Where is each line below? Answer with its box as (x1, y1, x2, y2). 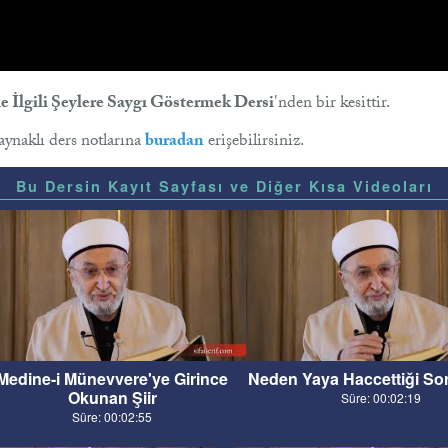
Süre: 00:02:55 (72, 408, 152, 426)
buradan (145, 128, 204, 157)
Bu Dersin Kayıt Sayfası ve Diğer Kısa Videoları (15, 176, 433, 196)
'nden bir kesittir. (274, 90, 390, 119)
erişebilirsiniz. (204, 128, 304, 157)
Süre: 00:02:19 (340, 389, 421, 407)
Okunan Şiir (67, 386, 157, 410)
